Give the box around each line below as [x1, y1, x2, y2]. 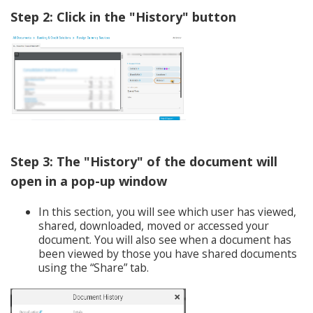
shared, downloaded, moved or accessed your [38, 217, 269, 233]
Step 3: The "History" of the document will [10, 152, 277, 170]
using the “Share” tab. [38, 259, 149, 275]
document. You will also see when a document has [38, 231, 291, 247]
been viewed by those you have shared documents [38, 245, 297, 261]
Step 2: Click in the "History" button [10, 8, 236, 25]
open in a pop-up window [10, 172, 167, 189]
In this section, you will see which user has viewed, [38, 203, 296, 219]
